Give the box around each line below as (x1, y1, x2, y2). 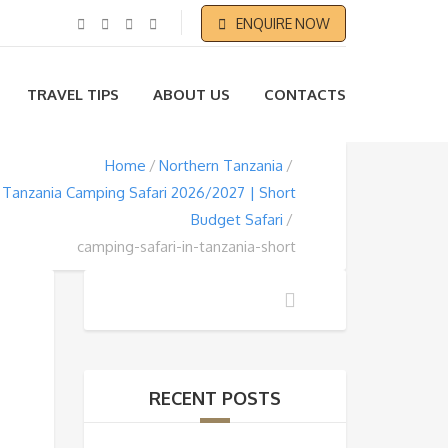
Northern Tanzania (159, 156, 283, 175)
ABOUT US (153, 85, 230, 104)
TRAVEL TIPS (27, 85, 119, 104)
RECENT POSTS (148, 387, 281, 409)
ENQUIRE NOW (236, 15, 330, 32)
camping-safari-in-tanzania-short (77, 237, 296, 256)
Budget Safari (191, 210, 283, 229)
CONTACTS (264, 85, 346, 104)
